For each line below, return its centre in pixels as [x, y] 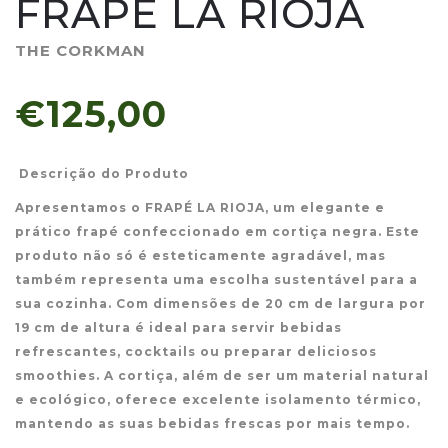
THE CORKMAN [80, 51]
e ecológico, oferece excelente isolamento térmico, [218, 400]
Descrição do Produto [102, 174]
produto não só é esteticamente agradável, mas [200, 256]
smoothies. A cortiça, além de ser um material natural [222, 376]
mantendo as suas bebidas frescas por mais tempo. [212, 424]
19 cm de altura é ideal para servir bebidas [178, 328]
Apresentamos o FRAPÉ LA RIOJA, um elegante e [200, 208]
